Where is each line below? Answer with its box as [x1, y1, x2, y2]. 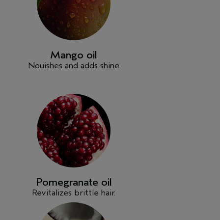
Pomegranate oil [35, 176, 112, 189]
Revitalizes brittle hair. [32, 188, 115, 198]
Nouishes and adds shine [28, 60, 119, 71]
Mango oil [50, 49, 97, 62]
